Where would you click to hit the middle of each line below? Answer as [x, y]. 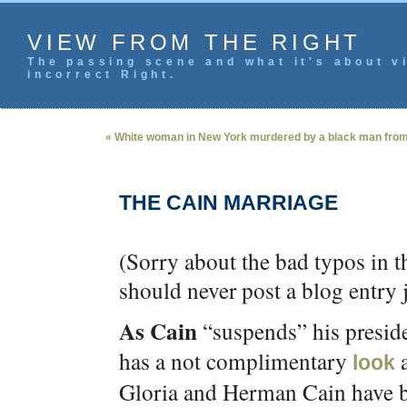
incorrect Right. [102, 74]
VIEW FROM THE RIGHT [195, 42]
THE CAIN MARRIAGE [228, 203]
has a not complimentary [236, 361]
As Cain [158, 331]
